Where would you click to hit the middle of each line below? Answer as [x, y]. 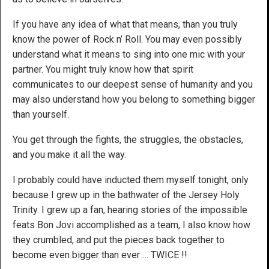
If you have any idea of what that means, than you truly [125, 24]
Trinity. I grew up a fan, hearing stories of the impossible [130, 210]
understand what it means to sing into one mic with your [129, 54]
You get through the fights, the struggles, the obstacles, [128, 139]
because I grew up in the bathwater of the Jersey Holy [126, 195]
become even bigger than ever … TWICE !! [100, 255]
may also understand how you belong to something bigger [134, 99]
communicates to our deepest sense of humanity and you [133, 84]
